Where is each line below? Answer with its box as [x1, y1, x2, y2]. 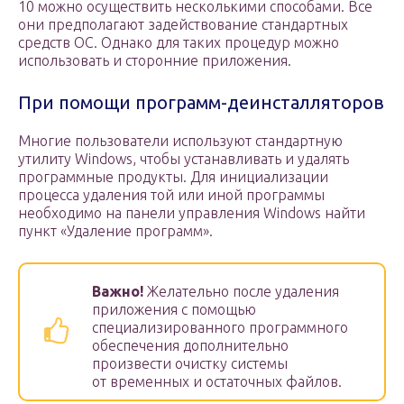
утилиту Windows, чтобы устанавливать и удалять [18, 151, 349, 168]
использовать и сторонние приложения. [18, 52, 291, 69]
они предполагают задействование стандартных [18, 16, 348, 33]
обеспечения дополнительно [92, 337, 289, 354]
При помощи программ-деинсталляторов [18, 92, 384, 114]
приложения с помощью [92, 301, 256, 318]
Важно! [92, 283, 143, 300]
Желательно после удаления [143, 283, 339, 300]
